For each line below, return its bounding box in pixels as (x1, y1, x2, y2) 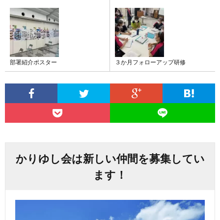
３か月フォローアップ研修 (115, 58, 186, 65)
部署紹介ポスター (10, 58, 57, 65)
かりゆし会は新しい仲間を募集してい (15, 152, 205, 165)
